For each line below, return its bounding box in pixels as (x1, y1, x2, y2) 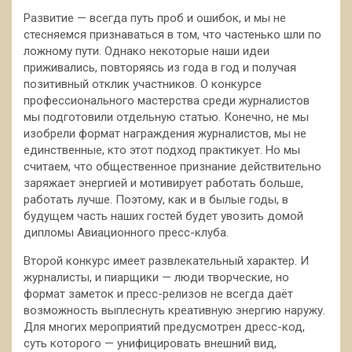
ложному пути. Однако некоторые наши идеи (24, 44, 269, 58)
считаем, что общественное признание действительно (24, 159, 321, 174)
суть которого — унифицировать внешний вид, (24, 336, 277, 350)
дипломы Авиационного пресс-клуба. (24, 225, 229, 240)
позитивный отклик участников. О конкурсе (24, 77, 262, 91)
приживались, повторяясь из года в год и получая (24, 60, 296, 75)
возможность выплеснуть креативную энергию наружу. (24, 303, 325, 317)
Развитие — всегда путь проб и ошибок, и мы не (24, 11, 286, 25)
